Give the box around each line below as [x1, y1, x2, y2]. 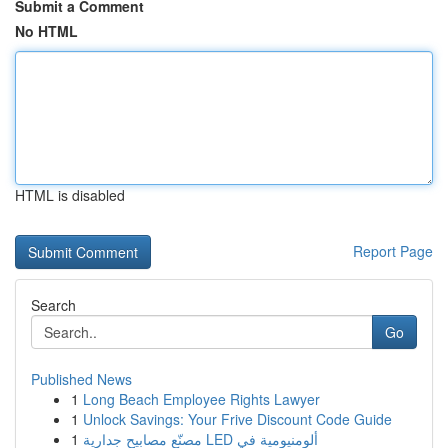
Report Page [353, 241, 433, 261]
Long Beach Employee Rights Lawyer [83, 389, 320, 409]
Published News [31, 369, 132, 389]
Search [31, 295, 76, 315]
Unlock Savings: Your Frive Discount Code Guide [83, 409, 392, 429]
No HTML [15, 21, 78, 41]
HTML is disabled [15, 185, 125, 205]
